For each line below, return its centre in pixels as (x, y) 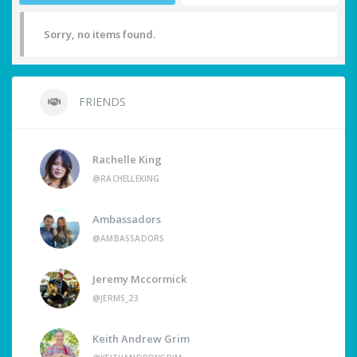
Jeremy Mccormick (139, 279)
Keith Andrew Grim (141, 339)
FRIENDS (101, 102)
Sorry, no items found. (100, 35)
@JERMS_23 (116, 298)
